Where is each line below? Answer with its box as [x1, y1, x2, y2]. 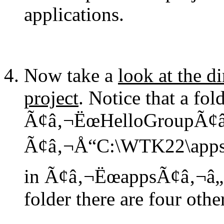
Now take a [24, 64, 118, 86]
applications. [24, 3, 124, 25]
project [24, 86, 78, 108]
